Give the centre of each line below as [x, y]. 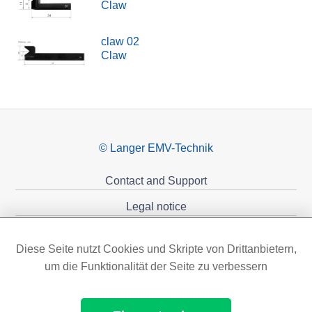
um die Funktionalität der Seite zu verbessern [156, 266]
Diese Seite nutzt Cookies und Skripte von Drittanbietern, [156, 249]
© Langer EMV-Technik [156, 148]
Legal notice [156, 206]
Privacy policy [156, 232]
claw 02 [120, 42]
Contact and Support [156, 180]
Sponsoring [156, 258]
